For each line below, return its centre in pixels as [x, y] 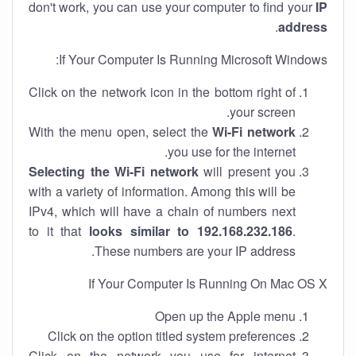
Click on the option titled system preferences [172, 336]
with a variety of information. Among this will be [162, 191]
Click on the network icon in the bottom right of [162, 92]
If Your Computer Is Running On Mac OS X [208, 283]
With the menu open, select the [121, 132]
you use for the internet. [232, 151]
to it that [59, 231]
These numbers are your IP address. [195, 251]
